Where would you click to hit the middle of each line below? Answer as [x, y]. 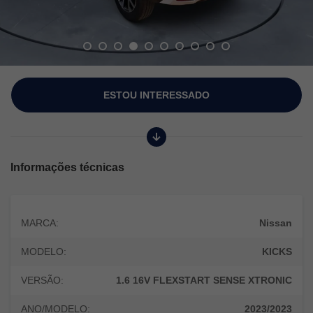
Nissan [276, 223]
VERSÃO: [42, 280]
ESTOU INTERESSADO [156, 95]
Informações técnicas [67, 167]
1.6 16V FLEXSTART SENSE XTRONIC [204, 280]
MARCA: [40, 223]
